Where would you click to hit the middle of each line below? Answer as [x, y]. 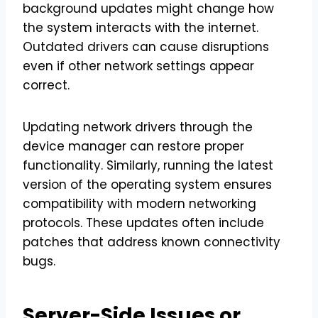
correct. [48, 85]
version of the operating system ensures [147, 184]
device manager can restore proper [133, 146]
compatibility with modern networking [139, 203]
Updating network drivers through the [138, 127]
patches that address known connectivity [152, 242]
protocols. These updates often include [143, 223]
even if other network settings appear [138, 66]
